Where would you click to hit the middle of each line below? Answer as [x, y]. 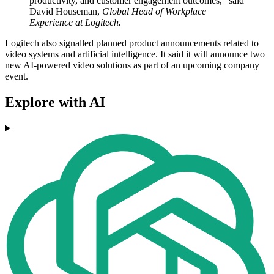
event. [17, 76]
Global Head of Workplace [154, 12]
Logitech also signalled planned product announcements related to [132, 43]
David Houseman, [66, 12]
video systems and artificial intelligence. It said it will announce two [135, 54]
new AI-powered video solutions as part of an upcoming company [132, 65]
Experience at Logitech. [75, 23]
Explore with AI [55, 102]
